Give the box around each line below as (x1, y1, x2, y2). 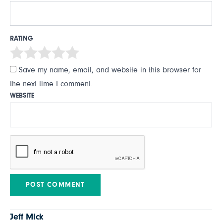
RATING (10, 35, 33, 42)
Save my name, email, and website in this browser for (19, 66, 201, 74)
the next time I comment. (10, 80, 93, 88)
